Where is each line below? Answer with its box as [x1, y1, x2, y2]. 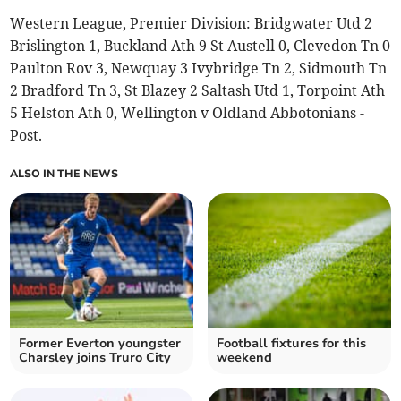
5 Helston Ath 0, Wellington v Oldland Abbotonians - [10, 103, 365, 122]
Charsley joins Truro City [19, 348, 172, 366]
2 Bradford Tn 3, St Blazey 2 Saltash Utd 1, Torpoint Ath [10, 81, 386, 99]
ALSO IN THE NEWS [10, 166, 119, 181]
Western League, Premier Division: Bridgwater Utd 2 [10, 13, 373, 32]
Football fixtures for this [217, 334, 366, 352]
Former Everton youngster [19, 334, 182, 352]
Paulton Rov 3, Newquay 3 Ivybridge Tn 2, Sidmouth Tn [10, 58, 388, 77]
